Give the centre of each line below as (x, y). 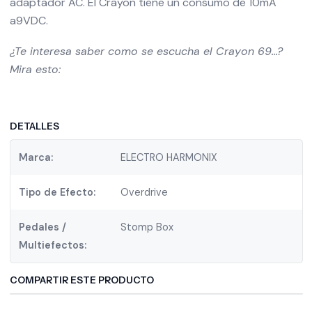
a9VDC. (29, 21)
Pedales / (42, 227)
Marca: (36, 157)
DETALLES (34, 126)
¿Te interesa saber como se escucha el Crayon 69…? (146, 51)
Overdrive (145, 192)
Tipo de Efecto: (57, 192)
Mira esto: (35, 69)
